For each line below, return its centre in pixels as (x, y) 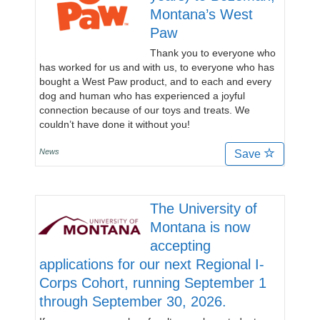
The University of (204, 209)
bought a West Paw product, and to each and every (155, 81)
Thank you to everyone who (213, 53)
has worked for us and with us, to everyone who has (157, 67)
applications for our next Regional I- (152, 264)
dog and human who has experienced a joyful (142, 96)
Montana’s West (201, 14)
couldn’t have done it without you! (115, 124)
